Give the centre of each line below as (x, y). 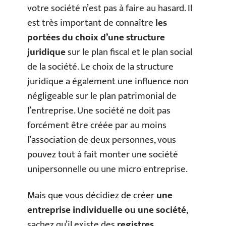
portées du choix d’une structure (96, 38)
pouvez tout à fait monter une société (103, 155)
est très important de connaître (91, 23)
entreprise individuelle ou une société (107, 210)
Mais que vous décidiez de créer (92, 195)
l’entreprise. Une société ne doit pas (99, 111)
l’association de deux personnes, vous (102, 140)
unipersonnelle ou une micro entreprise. (107, 169)
